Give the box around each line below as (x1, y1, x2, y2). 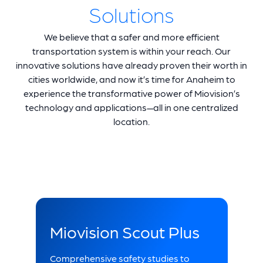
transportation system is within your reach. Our (32, 45, 231, 57)
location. (113, 116, 150, 127)
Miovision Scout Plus (49, 221, 200, 242)
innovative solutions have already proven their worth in (16, 59, 247, 71)
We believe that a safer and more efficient (43, 31, 220, 43)
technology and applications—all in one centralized (25, 102, 238, 113)
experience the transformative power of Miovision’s (23, 87, 240, 99)
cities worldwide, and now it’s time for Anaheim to (28, 73, 235, 85)
